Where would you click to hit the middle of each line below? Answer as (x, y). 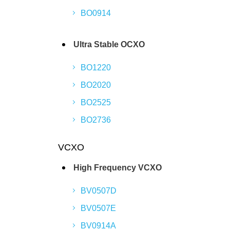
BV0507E (98, 208)
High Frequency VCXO (118, 168)
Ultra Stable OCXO (109, 44)
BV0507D (99, 191)
